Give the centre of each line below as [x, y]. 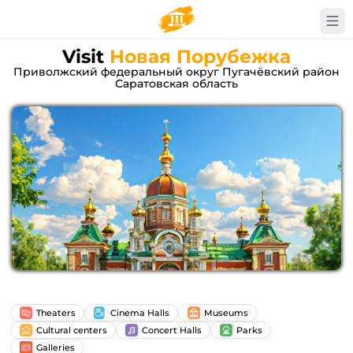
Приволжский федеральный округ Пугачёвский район [176, 72]
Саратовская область [176, 84]
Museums [226, 312]
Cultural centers [72, 330]
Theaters [56, 312]
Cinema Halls [140, 312]
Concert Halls [172, 330]
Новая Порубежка [200, 56]
